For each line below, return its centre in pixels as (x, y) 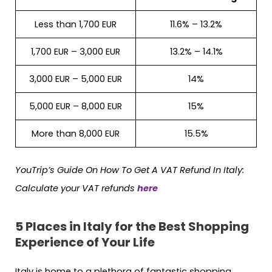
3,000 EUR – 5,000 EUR (76, 79)
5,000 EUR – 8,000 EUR (76, 107)
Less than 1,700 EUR (76, 25)
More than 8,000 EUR (76, 134)
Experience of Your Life (85, 242)
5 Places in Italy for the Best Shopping (132, 226)
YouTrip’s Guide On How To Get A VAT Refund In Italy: (130, 170)
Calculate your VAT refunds (76, 189)
